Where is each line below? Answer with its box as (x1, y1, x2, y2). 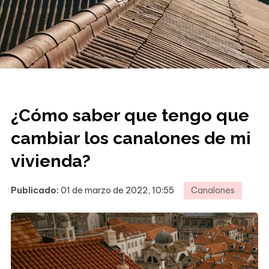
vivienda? (10, 150, 91, 171)
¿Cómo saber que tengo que (10, 104, 249, 125)
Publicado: (10, 185, 59, 196)
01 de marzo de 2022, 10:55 (60, 185, 174, 196)
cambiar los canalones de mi (10, 127, 251, 148)
